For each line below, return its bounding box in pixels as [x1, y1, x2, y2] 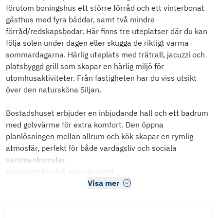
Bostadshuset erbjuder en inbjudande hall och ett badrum [6, 108, 208, 118]
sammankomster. [6, 155, 67, 165]
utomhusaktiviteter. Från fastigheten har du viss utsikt [6, 73, 197, 83]
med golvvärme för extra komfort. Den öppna [6, 120, 163, 130]
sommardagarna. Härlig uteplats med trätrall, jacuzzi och [6, 50, 205, 60]
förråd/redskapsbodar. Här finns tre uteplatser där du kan [6, 26, 207, 36]
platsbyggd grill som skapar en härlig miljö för [6, 61, 164, 72]
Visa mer [87, 178, 119, 188]
